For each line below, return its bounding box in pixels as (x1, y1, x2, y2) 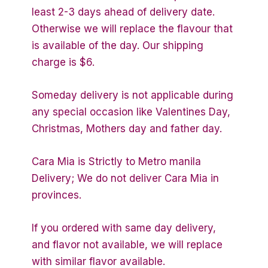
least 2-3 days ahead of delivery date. (32, 5, 215, 18)
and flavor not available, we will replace (32, 239, 223, 251)
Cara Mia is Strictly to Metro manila (32, 155, 201, 167)
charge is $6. (32, 56, 95, 68)
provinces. (32, 188, 81, 201)
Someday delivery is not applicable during (32, 89, 233, 101)
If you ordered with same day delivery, (32, 222, 216, 234)
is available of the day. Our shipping (32, 39, 203, 51)
